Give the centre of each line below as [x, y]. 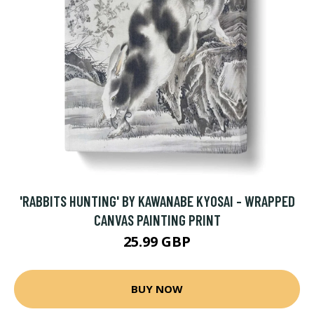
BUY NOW [157, 289]
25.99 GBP [157, 241]
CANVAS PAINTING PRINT [157, 219]
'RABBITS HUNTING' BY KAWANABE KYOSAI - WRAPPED [157, 200]
